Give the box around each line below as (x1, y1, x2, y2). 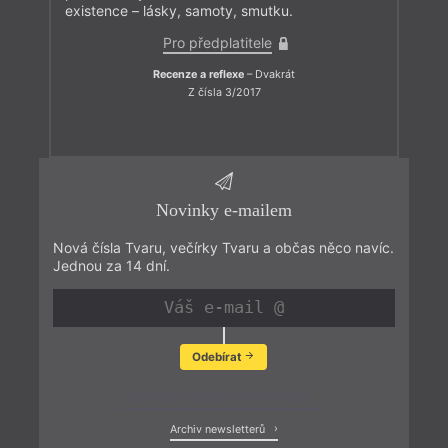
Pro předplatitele (162, 34, 272, 52)
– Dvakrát (244, 68, 295, 82)
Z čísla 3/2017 (187, 85, 261, 99)
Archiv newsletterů (169, 423, 268, 437)
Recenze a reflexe (153, 68, 244, 82)
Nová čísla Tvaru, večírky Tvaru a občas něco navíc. (52, 238, 394, 256)
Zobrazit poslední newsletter (123, 387, 314, 405)
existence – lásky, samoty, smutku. (65, 2, 293, 20)
